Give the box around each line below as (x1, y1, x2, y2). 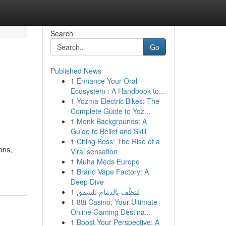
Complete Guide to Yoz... (70, 106, 150, 116)
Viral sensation (70, 146, 118, 156)
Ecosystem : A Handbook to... (70, 86, 165, 96)
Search (50, 28, 73, 38)
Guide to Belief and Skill (70, 126, 146, 136)
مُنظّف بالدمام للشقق (76, 187, 140, 197)
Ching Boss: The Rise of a (76, 136, 160, 146)
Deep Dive (70, 177, 104, 187)
